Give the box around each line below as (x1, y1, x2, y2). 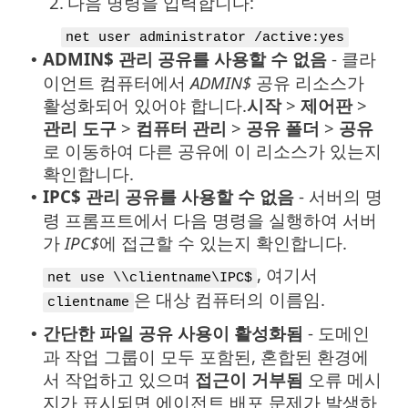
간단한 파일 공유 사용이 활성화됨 (43, 321, 303, 345)
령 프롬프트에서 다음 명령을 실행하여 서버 (43, 209, 377, 232)
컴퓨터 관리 (136, 117, 227, 140)
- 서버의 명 (294, 185, 382, 209)
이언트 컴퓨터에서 (43, 71, 190, 95)
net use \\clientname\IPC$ (47, 270, 252, 286)
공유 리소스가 (251, 71, 364, 95)
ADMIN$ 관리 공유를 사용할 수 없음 (43, 47, 327, 71)
